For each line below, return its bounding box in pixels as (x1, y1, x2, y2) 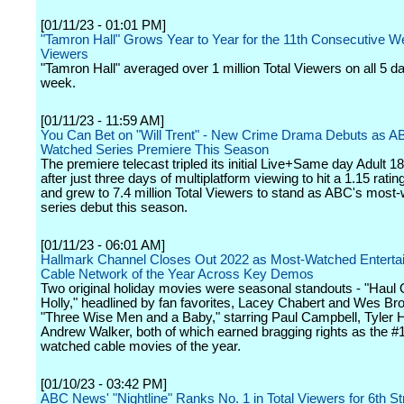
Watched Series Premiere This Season (41, 142, 269, 157)
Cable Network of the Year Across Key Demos (41, 267, 314, 281)
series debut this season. (41, 200, 188, 215)
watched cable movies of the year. (41, 339, 241, 353)
